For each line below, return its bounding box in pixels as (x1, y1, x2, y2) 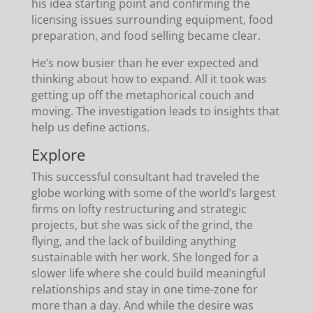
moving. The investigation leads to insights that (31, 103, 279, 119)
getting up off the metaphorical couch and (31, 87, 254, 103)
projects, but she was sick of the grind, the (31, 217, 253, 233)
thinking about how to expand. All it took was (31, 71, 267, 87)
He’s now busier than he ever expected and (31, 54, 259, 71)
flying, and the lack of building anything (31, 233, 236, 249)
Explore (31, 143, 85, 165)
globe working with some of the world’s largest (31, 184, 276, 201)
